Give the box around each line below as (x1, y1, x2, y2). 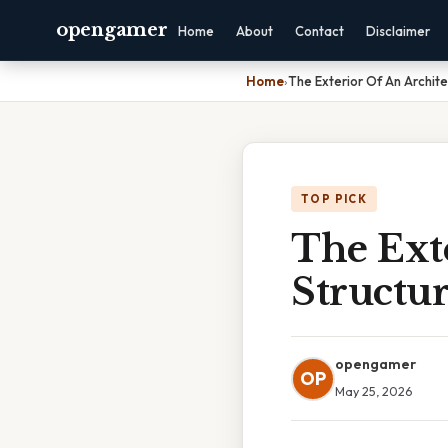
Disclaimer (366, 23, 431, 39)
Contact (295, 23, 345, 39)
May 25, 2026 (335, 383, 412, 399)
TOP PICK (301, 192, 368, 206)
